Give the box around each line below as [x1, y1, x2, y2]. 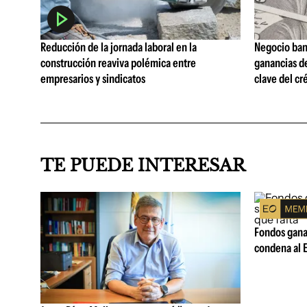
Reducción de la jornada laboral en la [40, 40, 197, 56]
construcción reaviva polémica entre [40, 56, 196, 71]
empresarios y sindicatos [40, 71, 145, 87]
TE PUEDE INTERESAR [40, 156, 245, 175]
